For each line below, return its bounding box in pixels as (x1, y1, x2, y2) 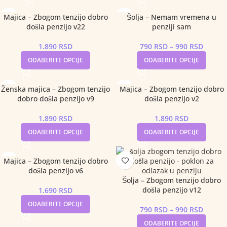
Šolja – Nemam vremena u (127, 12, 216, 22)
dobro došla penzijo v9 (17, 94, 94, 103)
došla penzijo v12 (142, 185, 201, 195)
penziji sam (152, 22, 191, 31)
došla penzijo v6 (28, 166, 83, 175)
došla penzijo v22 (26, 22, 85, 31)
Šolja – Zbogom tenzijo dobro (122, 175, 221, 185)
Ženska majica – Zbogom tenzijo (1, 84, 110, 94)
